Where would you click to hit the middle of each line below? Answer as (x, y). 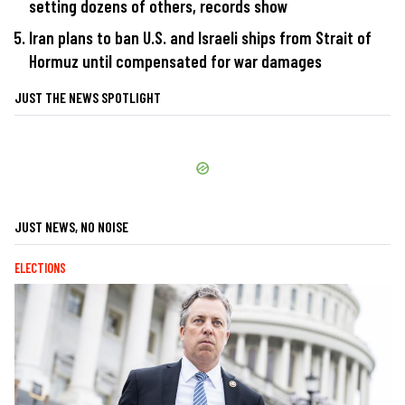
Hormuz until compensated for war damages (175, 61)
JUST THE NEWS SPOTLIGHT (88, 98)
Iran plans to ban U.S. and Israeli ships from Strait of (200, 38)
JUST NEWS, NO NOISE (71, 227)
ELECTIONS (40, 268)
